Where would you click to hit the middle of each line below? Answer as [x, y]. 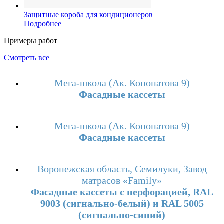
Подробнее [43, 23]
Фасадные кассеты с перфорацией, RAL [122, 192]
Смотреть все [27, 57]
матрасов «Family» [122, 180]
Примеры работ [31, 40]
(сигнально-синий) [122, 215]
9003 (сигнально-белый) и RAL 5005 [122, 203]
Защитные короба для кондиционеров [88, 14]
